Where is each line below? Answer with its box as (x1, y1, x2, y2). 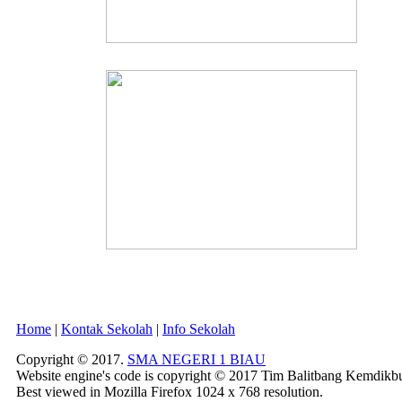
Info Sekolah (162, 321, 235, 337)
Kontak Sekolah (61, 321, 153, 337)
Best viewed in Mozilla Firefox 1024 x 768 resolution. (16, 384, 323, 400)
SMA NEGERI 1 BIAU (127, 352, 266, 368)
